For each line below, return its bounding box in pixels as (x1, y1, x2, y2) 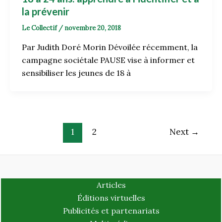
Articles (96, 179, 126, 190)
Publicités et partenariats (62, 205, 160, 216)
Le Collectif (22, 24, 58, 33)
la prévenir (22, 5, 69, 18)
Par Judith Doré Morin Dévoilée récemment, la (22, 42, 198, 52)
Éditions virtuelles (77, 192, 145, 203)
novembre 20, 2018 (64, 24, 121, 33)
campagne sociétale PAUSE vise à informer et (22, 55, 195, 65)
